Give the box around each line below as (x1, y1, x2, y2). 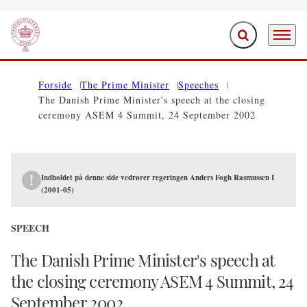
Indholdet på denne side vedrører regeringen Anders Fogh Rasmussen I (41, 172, 274, 183)
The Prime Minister (81, 78, 169, 91)
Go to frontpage (10, 35, 79, 50)
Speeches (178, 78, 219, 91)
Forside (38, 78, 72, 91)
